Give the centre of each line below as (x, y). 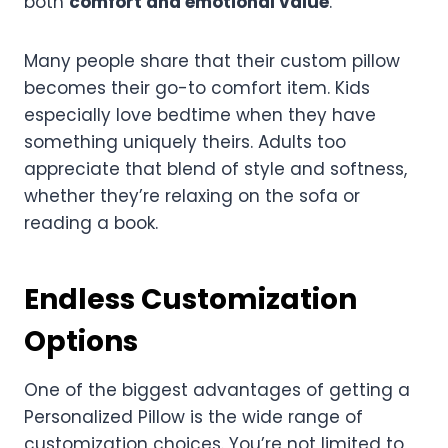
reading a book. (91, 222)
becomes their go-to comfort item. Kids (197, 87)
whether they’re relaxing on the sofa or (192, 195)
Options (81, 341)
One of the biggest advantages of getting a (217, 389)
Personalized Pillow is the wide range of (193, 416)
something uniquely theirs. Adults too (185, 141)
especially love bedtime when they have (200, 114)
